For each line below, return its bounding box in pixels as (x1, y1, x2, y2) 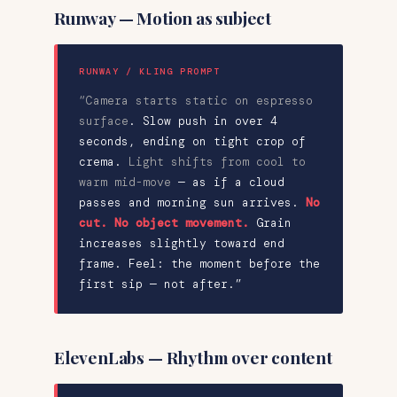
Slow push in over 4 (143, 113, 277, 128)
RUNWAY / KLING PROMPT (79, 65, 221, 77)
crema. (79, 153, 128, 169)
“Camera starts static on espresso (79, 92, 313, 108)
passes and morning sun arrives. (79, 194, 306, 210)
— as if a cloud (171, 174, 284, 190)
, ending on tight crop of (128, 133, 306, 149)
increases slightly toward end (79, 235, 284, 251)
